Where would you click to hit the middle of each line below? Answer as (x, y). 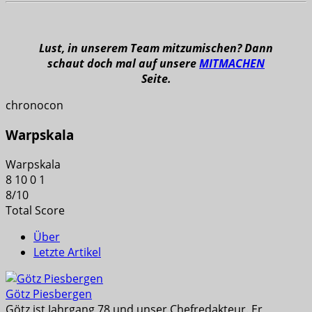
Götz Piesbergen (49, 294)
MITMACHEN (232, 64)
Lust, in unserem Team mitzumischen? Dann (156, 48)
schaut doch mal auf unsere (123, 64)
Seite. (156, 79)
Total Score (35, 210)
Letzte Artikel (67, 252)
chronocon (34, 106)
